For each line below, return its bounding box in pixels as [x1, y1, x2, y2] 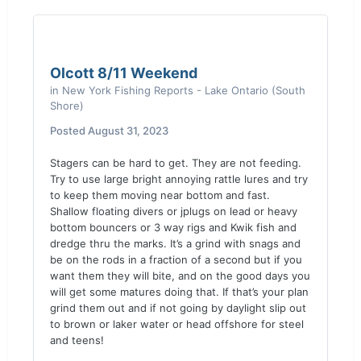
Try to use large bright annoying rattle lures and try [50, 172, 308, 185]
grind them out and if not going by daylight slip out [50, 301, 306, 314]
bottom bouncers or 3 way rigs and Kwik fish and [50, 221, 297, 234]
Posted [50, 124, 88, 137]
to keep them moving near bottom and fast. [50, 189, 270, 201]
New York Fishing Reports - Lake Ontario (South [62, 84, 305, 97]
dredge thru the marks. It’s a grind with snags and [50, 237, 301, 250]
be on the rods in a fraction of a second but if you [50, 253, 302, 266]
